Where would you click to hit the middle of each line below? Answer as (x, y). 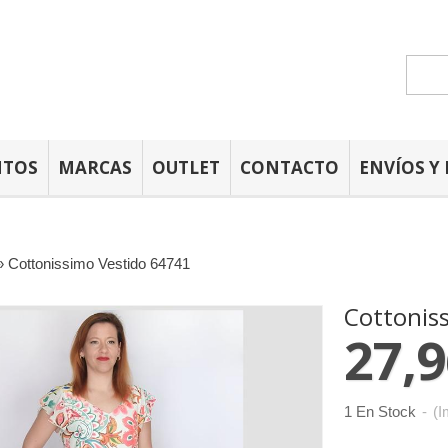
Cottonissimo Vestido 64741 (99, 263)
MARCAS (95, 167)
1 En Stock (380, 411)
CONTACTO (289, 167)
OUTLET (186, 167)
